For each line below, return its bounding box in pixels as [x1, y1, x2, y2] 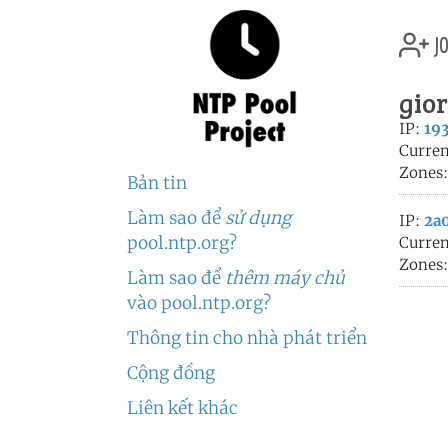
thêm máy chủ [225, 267, 345, 289]
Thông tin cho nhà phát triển [127, 327, 367, 349]
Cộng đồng [127, 362, 215, 384]
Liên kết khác [127, 397, 238, 419]
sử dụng [225, 207, 291, 229]
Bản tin [127, 172, 187, 194]
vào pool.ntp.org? [127, 292, 271, 314]
